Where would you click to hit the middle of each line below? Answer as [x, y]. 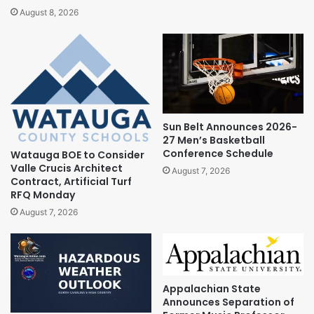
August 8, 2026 [49, 13]
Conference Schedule [218, 153]
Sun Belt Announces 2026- [230, 127]
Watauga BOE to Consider [77, 155]
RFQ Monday [43, 194]
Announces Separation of [228, 302]
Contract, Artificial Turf [71, 181]
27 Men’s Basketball [214, 140]
